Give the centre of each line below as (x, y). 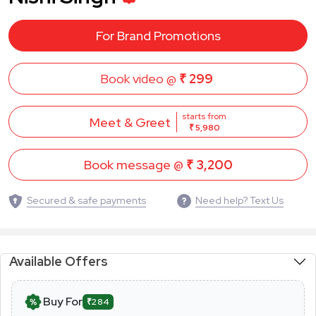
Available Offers (60, 262)
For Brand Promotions (158, 36)
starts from (204, 117)
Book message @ (135, 165)
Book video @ (139, 79)
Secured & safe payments (86, 201)
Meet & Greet (130, 122)
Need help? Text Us (239, 201)
